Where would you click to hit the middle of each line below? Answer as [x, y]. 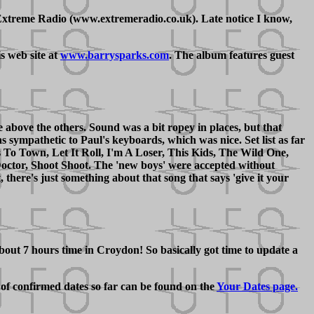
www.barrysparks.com [115, 55]
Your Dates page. [257, 286]
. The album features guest [232, 55]
